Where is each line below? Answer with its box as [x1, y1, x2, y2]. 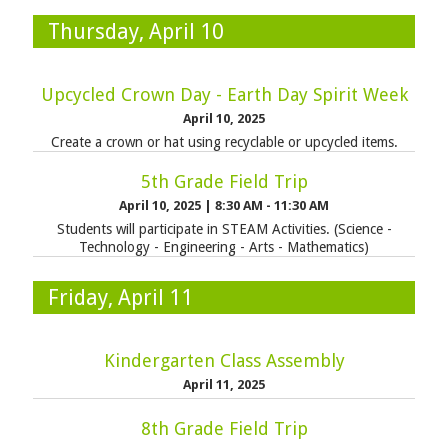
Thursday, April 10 [47, 19, 224, 45]
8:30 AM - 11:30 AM [215, 198, 329, 214]
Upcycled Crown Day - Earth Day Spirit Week [40, 84, 408, 106]
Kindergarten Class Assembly [103, 349, 345, 371]
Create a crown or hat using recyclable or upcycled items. [50, 133, 398, 150]
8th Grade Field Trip [140, 418, 308, 440]
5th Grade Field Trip [140, 170, 308, 192]
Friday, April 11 [47, 284, 193, 310]
